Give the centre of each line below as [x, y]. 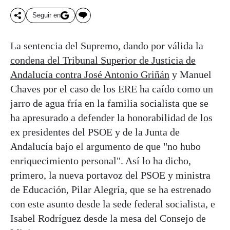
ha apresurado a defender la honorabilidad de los [111, 117]
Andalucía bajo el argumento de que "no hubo [106, 146]
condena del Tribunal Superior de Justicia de [103, 60]
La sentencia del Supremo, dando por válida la [107, 45]
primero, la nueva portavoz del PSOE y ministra [110, 175]
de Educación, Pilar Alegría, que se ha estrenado [111, 189]
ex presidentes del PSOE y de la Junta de [95, 132]
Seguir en [46, 15]
